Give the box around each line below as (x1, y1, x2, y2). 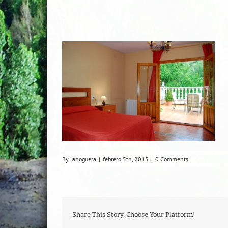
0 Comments (155, 155, 188, 163)
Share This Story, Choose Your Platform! (72, 211, 195, 218)
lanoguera (70, 155, 96, 163)
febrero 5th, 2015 (103, 155, 149, 163)
